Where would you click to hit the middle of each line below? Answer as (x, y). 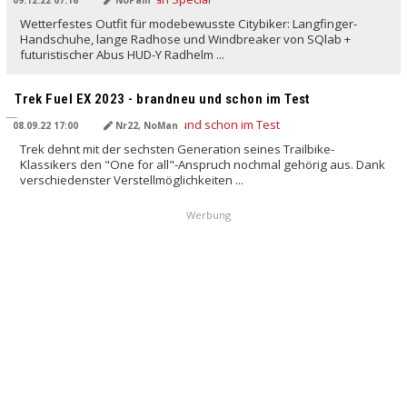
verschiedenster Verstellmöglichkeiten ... (132, 180)
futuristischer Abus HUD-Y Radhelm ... (123, 55)
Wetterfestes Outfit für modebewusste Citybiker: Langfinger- (189, 24)
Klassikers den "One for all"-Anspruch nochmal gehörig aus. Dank (203, 165)
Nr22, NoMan (145, 125)
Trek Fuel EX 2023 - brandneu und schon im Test (163, 99)
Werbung (208, 214)
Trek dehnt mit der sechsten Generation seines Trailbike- (178, 149)
